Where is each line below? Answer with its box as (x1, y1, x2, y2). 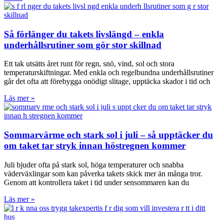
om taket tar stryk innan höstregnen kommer (4, 140, 186, 151)
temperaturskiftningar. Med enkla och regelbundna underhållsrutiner (4, 68, 214, 77)
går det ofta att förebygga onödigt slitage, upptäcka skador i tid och (4, 77, 210, 86)
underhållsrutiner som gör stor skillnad (4, 39, 162, 50)
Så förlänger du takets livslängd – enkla (4, 28, 164, 39)
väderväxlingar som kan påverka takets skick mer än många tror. (4, 169, 202, 178)
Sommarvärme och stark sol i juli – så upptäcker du (4, 130, 213, 140)
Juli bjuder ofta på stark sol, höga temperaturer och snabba (4, 160, 184, 169)
